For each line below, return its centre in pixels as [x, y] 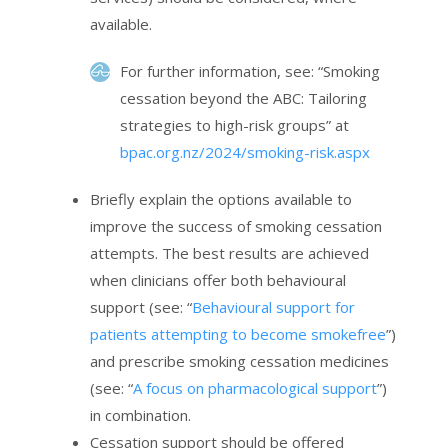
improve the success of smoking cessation [236, 226]
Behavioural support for [273, 307]
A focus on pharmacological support [255, 388]
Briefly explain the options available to [221, 199]
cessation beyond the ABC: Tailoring [243, 98]
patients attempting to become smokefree [238, 334]
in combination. [140, 415]
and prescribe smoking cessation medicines [239, 361]
